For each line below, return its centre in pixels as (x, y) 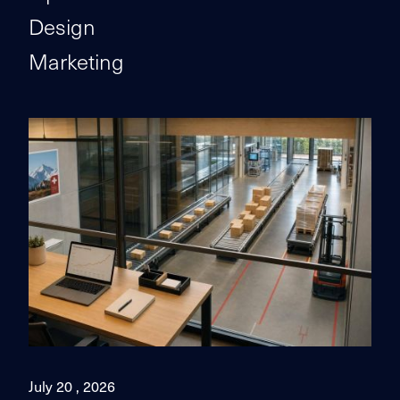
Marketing (76, 61)
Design (62, 26)
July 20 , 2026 (72, 386)
